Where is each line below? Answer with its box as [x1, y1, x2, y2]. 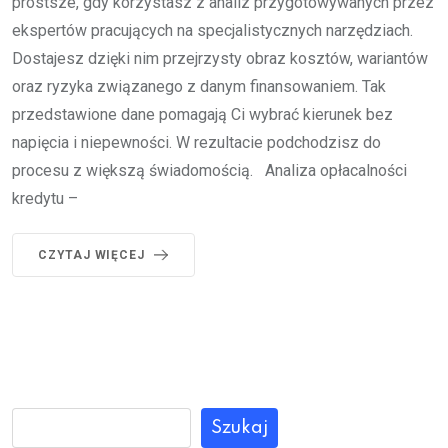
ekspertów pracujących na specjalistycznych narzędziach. [12, 20, 413, 40]
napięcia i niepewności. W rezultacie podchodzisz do [12, 132, 381, 152]
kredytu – [12, 188, 78, 208]
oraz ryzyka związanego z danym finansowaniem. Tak [12, 76, 386, 96]
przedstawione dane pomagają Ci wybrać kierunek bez [12, 104, 393, 124]
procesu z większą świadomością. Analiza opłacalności [12, 160, 407, 180]
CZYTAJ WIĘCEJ [38, 247, 145, 262]
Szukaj [211, 418, 268, 437]
